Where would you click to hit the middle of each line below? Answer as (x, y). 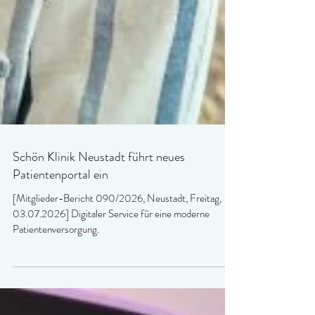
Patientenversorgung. (56, 292)
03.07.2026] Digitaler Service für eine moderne (111, 277)
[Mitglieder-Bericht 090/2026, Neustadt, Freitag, (117, 262)
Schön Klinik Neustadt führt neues (99, 220)
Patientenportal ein (60, 238)
